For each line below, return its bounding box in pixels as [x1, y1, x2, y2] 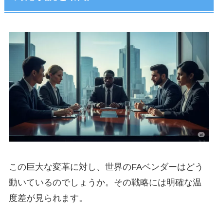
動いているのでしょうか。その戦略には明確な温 [8, 177, 201, 187]
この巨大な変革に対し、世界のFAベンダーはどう [8, 162, 203, 172]
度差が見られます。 [8, 193, 88, 203]
